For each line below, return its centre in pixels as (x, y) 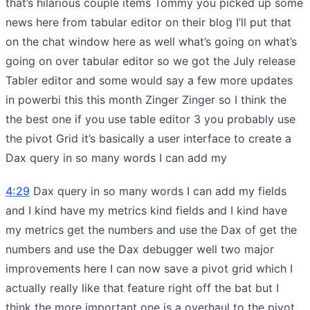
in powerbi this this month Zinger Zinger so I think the (146, 99)
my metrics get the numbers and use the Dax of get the (151, 229)
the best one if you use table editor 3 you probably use (151, 119)
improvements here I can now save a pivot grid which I (149, 268)
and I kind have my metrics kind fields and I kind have (146, 210)
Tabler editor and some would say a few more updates (149, 80)
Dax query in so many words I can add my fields (158, 191)
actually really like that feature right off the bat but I (142, 288)
